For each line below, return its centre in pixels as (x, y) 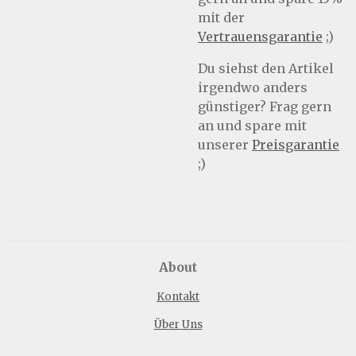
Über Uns (178, 325)
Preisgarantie (296, 145)
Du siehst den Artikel (266, 68)
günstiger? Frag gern (265, 106)
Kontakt (178, 297)
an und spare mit (252, 126)
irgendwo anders (253, 87)
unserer (225, 145)
